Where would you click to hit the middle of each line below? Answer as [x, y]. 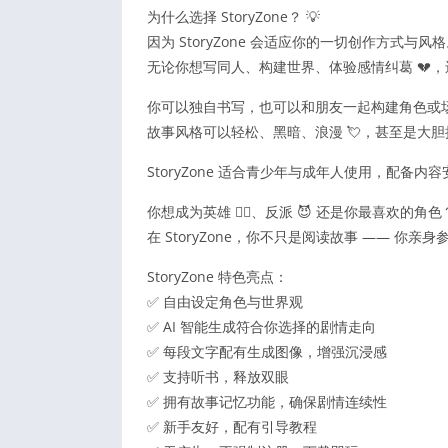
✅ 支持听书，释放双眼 [218, 376]
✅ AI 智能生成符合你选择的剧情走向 [261, 326]
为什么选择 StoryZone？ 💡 [233, 16]
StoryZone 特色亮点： [217, 276]
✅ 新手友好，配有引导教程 [232, 426]
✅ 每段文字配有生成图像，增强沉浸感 [267, 351]
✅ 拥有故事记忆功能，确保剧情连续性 [267, 401]
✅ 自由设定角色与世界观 [225, 301]
